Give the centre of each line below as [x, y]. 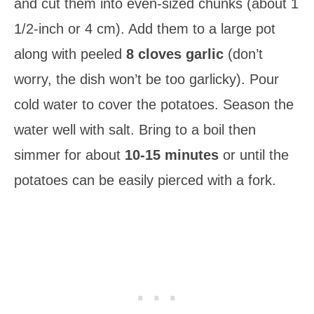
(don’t [243, 54]
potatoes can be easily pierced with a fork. [145, 180]
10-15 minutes [172, 155]
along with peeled [70, 54]
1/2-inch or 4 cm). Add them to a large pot [145, 28]
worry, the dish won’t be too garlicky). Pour [146, 79]
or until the [254, 155]
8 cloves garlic [175, 54]
